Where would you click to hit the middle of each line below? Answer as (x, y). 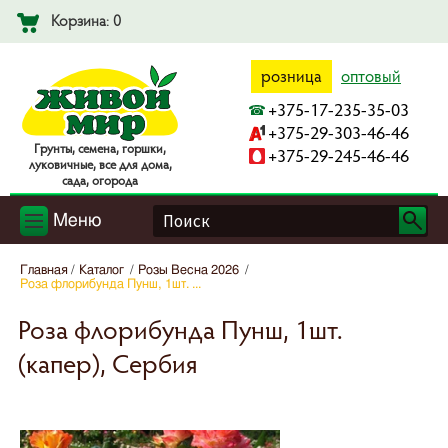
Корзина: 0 (86, 20)
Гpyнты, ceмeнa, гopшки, (100, 148)
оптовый (371, 76)
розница (291, 76)
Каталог (101, 271)
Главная (44, 271)
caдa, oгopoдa (100, 180)
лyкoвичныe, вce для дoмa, (100, 164)
